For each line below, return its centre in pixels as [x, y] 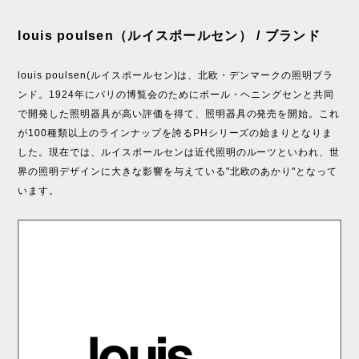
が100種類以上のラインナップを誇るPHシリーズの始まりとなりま [175, 133]
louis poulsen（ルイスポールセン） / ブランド [169, 35]
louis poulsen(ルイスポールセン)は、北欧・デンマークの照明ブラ [175, 75]
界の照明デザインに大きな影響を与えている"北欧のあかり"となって [178, 171]
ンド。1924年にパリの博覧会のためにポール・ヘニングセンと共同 [176, 94]
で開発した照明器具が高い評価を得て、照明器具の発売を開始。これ [179, 113]
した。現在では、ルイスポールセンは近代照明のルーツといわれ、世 [179, 152]
